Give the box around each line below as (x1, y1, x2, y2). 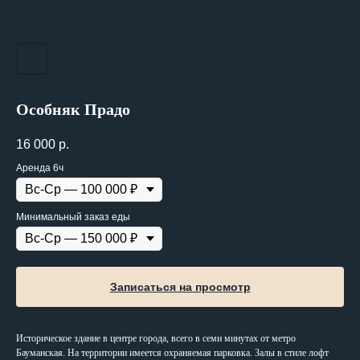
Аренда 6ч (16, 162, 63, 174)
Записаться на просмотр (109, 280, 251, 294)
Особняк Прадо (16, 100, 130, 118)
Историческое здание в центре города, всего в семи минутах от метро (16, 333, 296, 345)
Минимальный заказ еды (16, 211, 130, 223)
